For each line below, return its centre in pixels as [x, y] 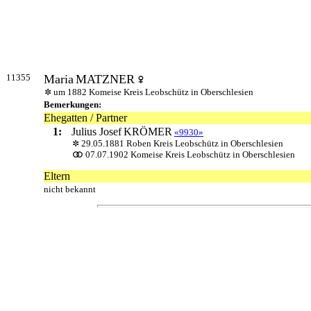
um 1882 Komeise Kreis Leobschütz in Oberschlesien [153, 92]
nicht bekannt [70, 190]
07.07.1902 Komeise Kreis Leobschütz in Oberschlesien [190, 155]
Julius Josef [96, 132]
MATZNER [105, 79]
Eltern [57, 176]
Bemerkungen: [73, 105]
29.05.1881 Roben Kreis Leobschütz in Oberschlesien [182, 144]
